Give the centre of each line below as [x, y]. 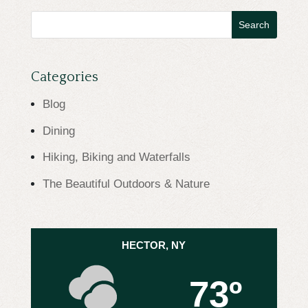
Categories [64, 77]
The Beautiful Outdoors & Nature [126, 184]
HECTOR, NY [154, 245]
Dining [58, 131]
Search [50, 17]
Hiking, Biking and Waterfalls [116, 157]
